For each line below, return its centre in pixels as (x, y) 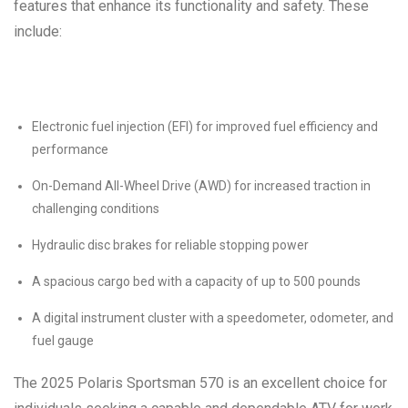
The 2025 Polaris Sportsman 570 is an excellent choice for (200, 382)
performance (70, 149)
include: (38, 31)
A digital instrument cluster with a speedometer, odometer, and (213, 317)
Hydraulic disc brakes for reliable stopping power (170, 245)
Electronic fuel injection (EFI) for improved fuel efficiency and (205, 126)
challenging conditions (96, 208)
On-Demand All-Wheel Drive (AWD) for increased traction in (201, 185)
